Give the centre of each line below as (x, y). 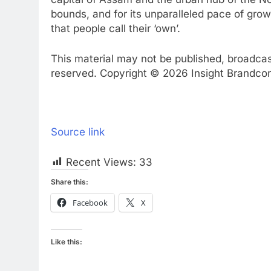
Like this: (67, 241)
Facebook (90, 202)
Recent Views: (101, 162)
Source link (78, 132)
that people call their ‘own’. (116, 29)
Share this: (70, 181)
